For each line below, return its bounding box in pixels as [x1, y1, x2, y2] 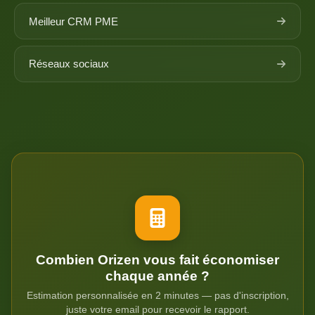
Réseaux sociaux [29, 58, 109, 70]
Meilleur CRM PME [29, 15, 118, 27]
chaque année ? [105, 268, 210, 283]
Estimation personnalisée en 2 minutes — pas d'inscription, [26, 289, 289, 301]
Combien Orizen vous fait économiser [36, 252, 279, 267]
